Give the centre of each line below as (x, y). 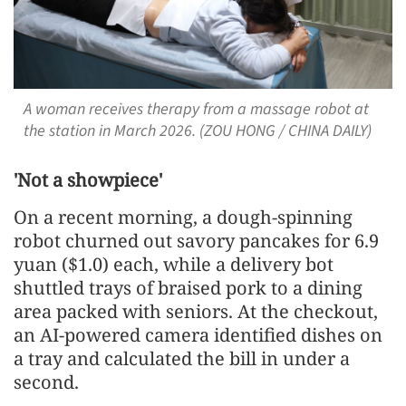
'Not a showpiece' (88, 180)
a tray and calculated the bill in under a (182, 359)
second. (46, 382)
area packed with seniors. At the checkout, (196, 312)
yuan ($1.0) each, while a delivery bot (174, 265)
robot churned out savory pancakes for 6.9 (196, 241)
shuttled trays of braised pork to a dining (188, 288)
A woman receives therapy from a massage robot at (196, 110)
